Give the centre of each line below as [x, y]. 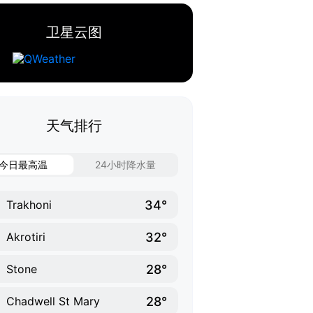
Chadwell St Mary [53, 301]
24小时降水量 [125, 165]
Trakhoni [29, 205]
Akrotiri [26, 237]
